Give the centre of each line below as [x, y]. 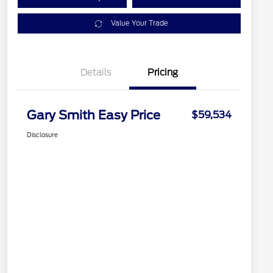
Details [96, 73]
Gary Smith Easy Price [94, 115]
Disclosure [42, 135]
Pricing [163, 73]
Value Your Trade [139, 23]
